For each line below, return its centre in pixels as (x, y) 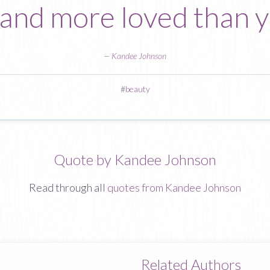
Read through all (68, 187)
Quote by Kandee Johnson (135, 159)
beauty (137, 89)
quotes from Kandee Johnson (174, 187)
